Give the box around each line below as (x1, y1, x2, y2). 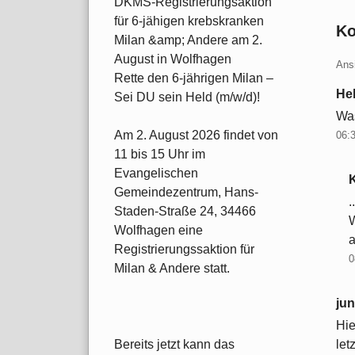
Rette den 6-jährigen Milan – (114, 71, 273, 86)
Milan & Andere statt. (114, 261, 230, 276)
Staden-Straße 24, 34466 (114, 204, 256, 219)
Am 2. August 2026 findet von (114, 128, 278, 143)
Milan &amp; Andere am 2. (114, 33, 262, 48)
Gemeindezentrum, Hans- (114, 185, 258, 200)
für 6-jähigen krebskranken (114, 14, 264, 29)
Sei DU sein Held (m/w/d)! (114, 90, 260, 105)
